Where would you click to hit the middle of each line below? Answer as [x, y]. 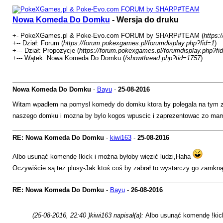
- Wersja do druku [144, 20]
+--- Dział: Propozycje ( [46, 51]
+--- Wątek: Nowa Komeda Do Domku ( [68, 58]
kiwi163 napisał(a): [117, 215]
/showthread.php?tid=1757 [163, 58]
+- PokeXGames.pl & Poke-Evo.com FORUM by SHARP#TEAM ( [108, 36]
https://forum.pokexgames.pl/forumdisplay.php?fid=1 [139, 43]
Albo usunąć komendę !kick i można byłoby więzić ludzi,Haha [102, 157]
